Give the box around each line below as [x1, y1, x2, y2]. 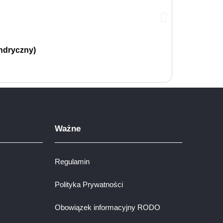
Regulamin [55, 157, 90, 166]
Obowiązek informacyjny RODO [55, 203, 160, 212]
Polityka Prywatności [55, 180, 123, 189]
